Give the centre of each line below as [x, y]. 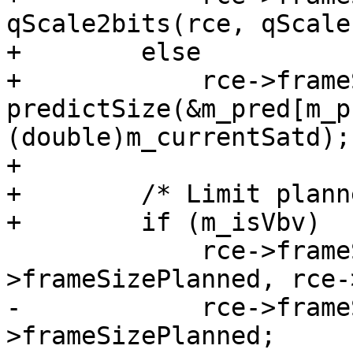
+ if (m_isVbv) [163, 223]
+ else [104, 52]
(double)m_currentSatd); [178, 137]
